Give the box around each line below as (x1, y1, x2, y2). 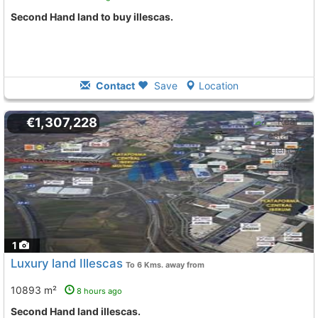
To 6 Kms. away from (126, 260, 204, 270)
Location (198, 79, 238, 92)
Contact (93, 79, 135, 92)
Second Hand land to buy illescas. (17, 11, 173, 23)
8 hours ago (77, 286, 122, 296)
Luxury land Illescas (11, 256, 123, 270)
